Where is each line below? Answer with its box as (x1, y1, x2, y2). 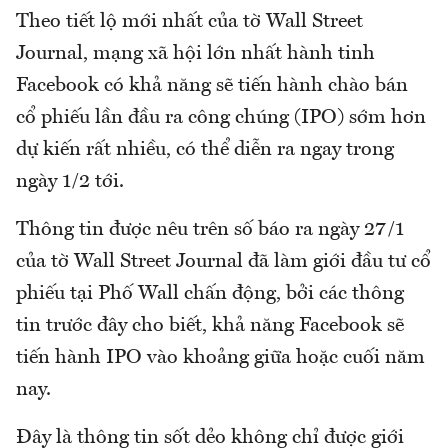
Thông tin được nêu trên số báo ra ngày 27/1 (16, 219, 404, 240)
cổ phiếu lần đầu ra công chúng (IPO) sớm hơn (16, 107, 426, 128)
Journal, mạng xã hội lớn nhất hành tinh (16, 43, 375, 64)
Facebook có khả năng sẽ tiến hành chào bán (16, 75, 408, 96)
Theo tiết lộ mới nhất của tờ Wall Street (16, 11, 363, 32)
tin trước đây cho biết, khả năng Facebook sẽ (16, 315, 404, 336)
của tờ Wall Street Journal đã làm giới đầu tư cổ (16, 251, 431, 272)
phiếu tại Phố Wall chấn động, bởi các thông (16, 283, 404, 304)
